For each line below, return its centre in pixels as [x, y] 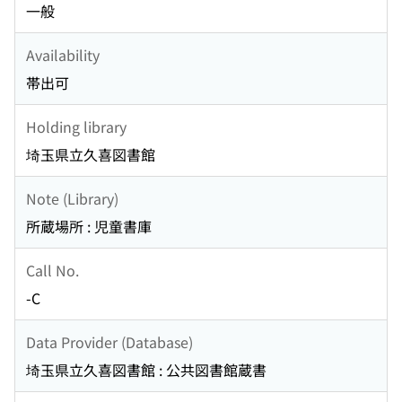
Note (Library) [72, 198]
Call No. [52, 270]
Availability [63, 54]
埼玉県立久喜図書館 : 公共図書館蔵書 [146, 370]
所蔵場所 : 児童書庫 [89, 227]
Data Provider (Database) [109, 341]
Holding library [76, 126]
